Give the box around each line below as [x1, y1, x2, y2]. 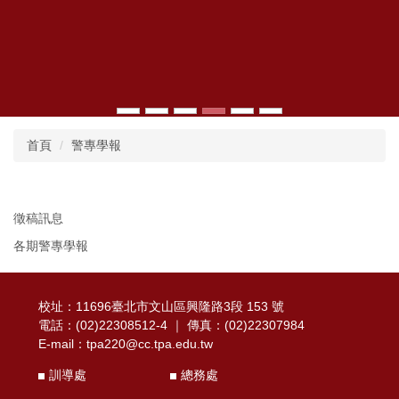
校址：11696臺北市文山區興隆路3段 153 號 [38, 299, 284, 314]
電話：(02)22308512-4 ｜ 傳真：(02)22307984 [38, 318, 305, 333]
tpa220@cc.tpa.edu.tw [86, 337, 213, 352]
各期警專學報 [13, 239, 88, 254]
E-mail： [38, 337, 86, 352]
